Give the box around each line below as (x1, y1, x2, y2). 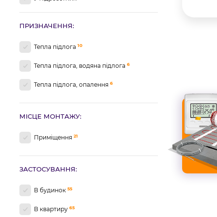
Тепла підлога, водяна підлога (34, 62, 127, 69)
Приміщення (34, 134, 74, 141)
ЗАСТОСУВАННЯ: (19, 165, 77, 173)
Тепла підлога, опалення (34, 81, 110, 88)
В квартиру (34, 206, 69, 213)
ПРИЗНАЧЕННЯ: (19, 22, 74, 30)
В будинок (34, 187, 67, 194)
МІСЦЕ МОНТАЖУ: (19, 112, 81, 120)
